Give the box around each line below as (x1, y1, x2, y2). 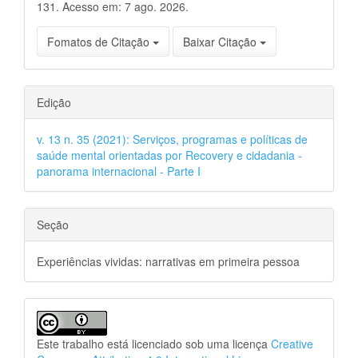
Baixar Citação (183, 34, 260, 50)
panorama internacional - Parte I (37, 163, 201, 180)
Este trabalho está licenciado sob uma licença (37, 336, 271, 352)
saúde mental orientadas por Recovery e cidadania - (37, 147, 302, 164)
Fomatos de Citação (47, 34, 153, 50)
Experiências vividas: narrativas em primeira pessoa (37, 253, 300, 270)
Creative (271, 336, 313, 352)
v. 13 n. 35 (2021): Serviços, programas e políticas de (37, 131, 308, 148)
